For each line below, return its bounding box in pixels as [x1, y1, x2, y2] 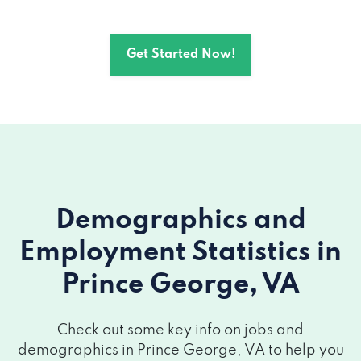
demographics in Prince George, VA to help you [17, 343, 344, 358]
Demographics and [55, 207, 306, 234]
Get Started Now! [126, 48, 235, 61]
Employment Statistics [19, 239, 317, 267]
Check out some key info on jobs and [57, 323, 304, 338]
